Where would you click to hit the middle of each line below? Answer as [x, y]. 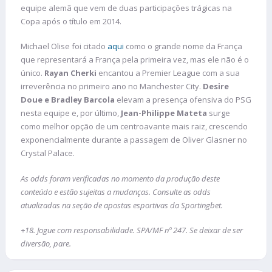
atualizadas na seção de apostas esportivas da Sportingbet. [122, 205]
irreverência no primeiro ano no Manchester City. [112, 87]
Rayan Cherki [70, 73]
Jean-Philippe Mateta [164, 113]
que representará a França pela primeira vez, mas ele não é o [135, 60]
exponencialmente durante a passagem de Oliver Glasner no [134, 140]
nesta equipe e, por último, [71, 113]
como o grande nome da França [183, 46]
